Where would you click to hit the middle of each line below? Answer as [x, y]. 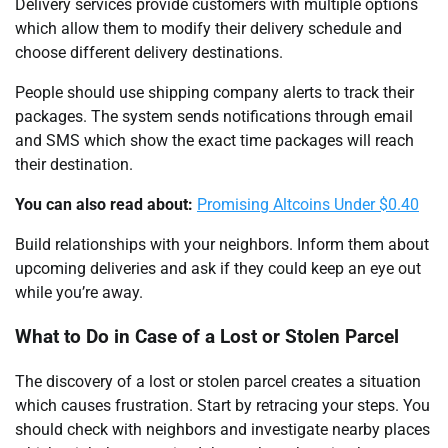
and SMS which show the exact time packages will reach [214, 140]
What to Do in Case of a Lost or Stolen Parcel [207, 337]
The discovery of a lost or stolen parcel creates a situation [218, 382]
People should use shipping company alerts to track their [214, 92]
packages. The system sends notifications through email [214, 116]
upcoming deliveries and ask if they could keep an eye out [218, 268]
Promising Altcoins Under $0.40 [308, 204]
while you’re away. [79, 292]
